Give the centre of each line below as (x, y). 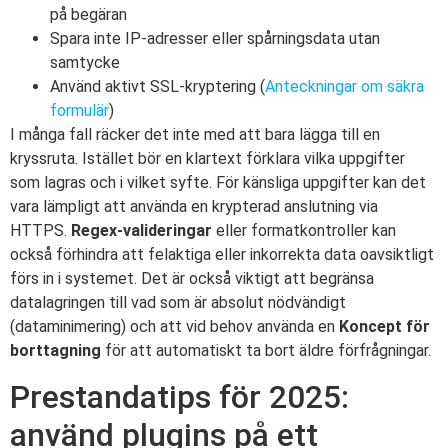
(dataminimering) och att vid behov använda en (174, 327)
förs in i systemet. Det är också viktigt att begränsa (192, 279)
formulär (79, 111)
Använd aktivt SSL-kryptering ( (157, 87)
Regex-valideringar (141, 231)
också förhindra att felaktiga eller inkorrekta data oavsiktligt (222, 255)
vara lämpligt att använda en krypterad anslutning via (194, 207)
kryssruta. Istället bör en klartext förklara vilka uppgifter (207, 159)
